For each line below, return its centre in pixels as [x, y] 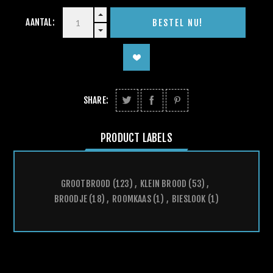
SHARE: [96, 101]
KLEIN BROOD [163, 184]
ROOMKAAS [132, 199]
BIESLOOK [189, 199]
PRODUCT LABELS [136, 138]
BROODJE [71, 199]
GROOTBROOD [86, 184]
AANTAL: [40, 23]
